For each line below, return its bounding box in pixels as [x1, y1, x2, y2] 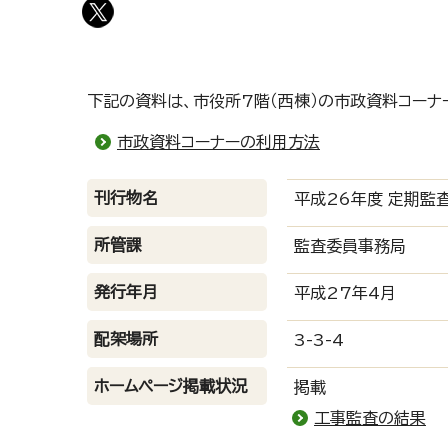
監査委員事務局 [294, 238, 406, 254]
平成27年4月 [294, 285, 396, 301]
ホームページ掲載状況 [94, 378, 247, 394]
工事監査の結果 [314, 410, 426, 426]
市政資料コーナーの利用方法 [117, 134, 320, 150]
